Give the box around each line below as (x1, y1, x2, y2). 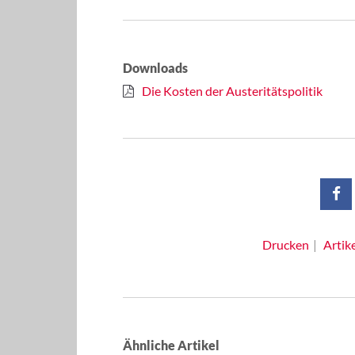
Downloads (122, 60, 188, 75)
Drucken (261, 237, 309, 252)
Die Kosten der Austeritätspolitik (141, 83, 323, 98)
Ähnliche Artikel (122, 338, 219, 353)
